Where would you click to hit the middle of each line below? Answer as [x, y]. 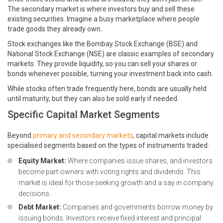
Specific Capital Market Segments [84, 115]
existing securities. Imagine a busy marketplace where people [104, 19]
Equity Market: [42, 161]
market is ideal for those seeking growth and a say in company [116, 183]
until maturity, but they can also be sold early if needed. [93, 99]
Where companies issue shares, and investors [139, 161]
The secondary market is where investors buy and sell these [101, 9]
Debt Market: [40, 207]
